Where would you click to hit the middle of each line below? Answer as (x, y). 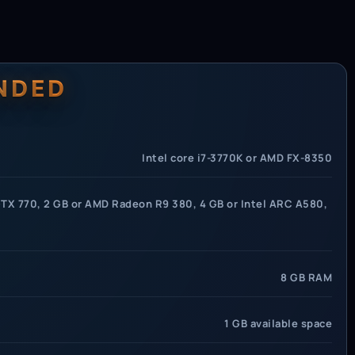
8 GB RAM (306, 277)
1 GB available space (278, 323)
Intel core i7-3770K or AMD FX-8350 (237, 157)
